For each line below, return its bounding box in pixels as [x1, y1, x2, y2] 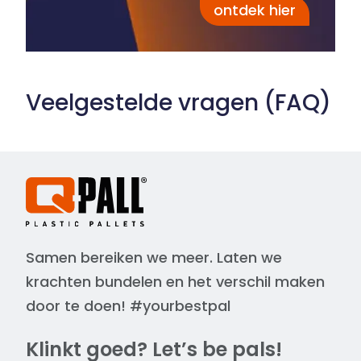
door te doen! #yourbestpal [26, 295, 230, 316]
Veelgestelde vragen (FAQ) [26, 86, 331, 118]
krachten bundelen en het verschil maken [26, 271, 325, 292]
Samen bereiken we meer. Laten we [26, 247, 282, 268]
